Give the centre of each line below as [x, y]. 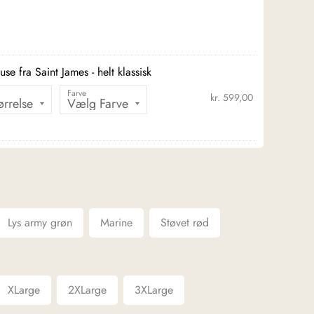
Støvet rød [185, 222]
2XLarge [87, 289]
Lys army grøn [40, 222]
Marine [116, 222]
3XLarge [154, 289]
